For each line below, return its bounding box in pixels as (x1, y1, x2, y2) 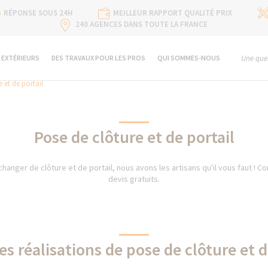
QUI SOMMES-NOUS (157, 53, 220, 62)
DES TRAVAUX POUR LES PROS (51, 53, 145, 62)
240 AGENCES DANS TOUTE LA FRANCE (75, 19, 208, 29)
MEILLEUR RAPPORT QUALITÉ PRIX (113, 8, 232, 18)
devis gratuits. (108, 173, 160, 184)
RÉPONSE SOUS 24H (4, 8, 73, 18)
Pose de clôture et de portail (33, 126, 234, 148)
